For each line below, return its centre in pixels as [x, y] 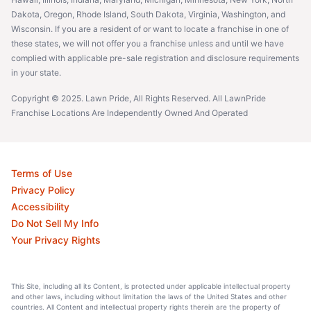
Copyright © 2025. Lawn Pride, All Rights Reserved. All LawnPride [138, 98]
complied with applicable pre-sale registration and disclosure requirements [155, 58]
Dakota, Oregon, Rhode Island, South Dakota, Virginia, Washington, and [148, 14]
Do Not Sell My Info [55, 223]
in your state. [36, 72]
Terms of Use [42, 173]
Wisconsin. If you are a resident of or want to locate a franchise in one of [150, 28]
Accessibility [40, 206]
